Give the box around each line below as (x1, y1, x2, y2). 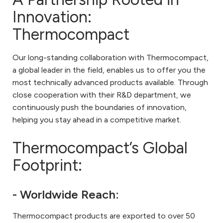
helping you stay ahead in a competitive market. (12, 114, 181, 124)
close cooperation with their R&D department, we (12, 90, 191, 100)
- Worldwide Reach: (12, 187, 119, 202)
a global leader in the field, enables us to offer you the (12, 65, 206, 75)
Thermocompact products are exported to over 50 (12, 211, 195, 221)
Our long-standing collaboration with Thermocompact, (12, 52, 209, 62)
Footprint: (12, 156, 82, 175)
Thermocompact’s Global (12, 138, 188, 158)
